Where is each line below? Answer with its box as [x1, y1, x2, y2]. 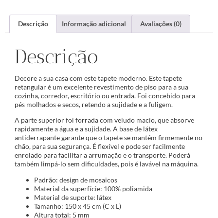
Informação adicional [62, 19, 127, 28]
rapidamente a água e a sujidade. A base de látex [15, 125, 158, 133]
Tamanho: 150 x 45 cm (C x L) [34, 201, 121, 210]
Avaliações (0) [140, 19, 182, 28]
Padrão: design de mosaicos [34, 175, 117, 184]
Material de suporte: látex [34, 193, 111, 201]
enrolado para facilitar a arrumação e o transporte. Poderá [15, 151, 190, 160]
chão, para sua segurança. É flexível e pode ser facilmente [15, 142, 185, 151]
